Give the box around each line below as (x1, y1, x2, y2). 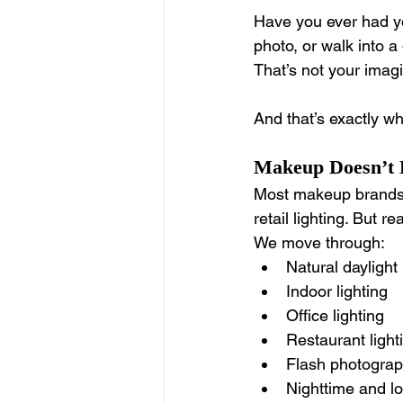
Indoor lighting (286, 282, 388, 301)
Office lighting (286, 306, 384, 326)
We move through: (254, 233, 385, 253)
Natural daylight (286, 257, 398, 277)
